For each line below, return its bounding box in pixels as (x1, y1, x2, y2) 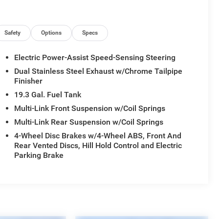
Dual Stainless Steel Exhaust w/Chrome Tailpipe (14, 66, 183, 76)
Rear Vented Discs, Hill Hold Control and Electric (14, 141, 182, 151)
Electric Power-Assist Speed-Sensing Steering (14, 53, 176, 63)
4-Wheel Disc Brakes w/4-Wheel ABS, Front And (14, 131, 182, 141)
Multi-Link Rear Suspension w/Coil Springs (14, 117, 164, 127)
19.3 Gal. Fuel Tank (14, 90, 82, 100)
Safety (4, 29, 21, 37)
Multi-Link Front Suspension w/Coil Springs (14, 104, 166, 113)
